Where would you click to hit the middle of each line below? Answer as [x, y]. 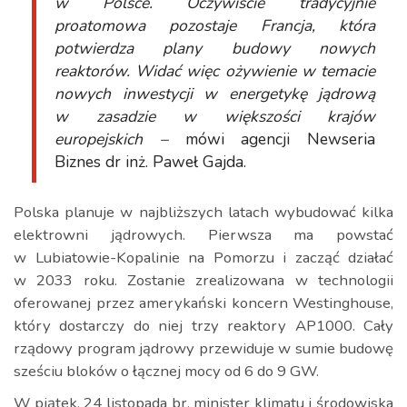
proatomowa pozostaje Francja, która [215, 25]
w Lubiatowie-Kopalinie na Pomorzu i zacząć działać [203, 258]
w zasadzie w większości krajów [215, 116]
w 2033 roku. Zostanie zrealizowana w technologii [203, 280]
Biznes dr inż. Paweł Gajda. [150, 162]
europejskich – [111, 139]
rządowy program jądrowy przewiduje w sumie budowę [203, 348]
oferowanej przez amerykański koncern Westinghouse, [203, 303]
